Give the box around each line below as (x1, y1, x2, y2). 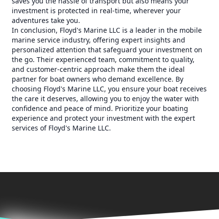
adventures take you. (12, 16, 80, 25)
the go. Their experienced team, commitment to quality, (12, 55, 195, 64)
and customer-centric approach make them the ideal (12, 65, 185, 74)
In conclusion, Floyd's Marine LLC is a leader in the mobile (12, 25, 202, 35)
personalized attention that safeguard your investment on (12, 45, 202, 54)
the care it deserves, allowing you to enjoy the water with (12, 94, 199, 103)
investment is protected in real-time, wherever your (12, 6, 181, 15)
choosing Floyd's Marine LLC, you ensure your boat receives (12, 84, 207, 93)
